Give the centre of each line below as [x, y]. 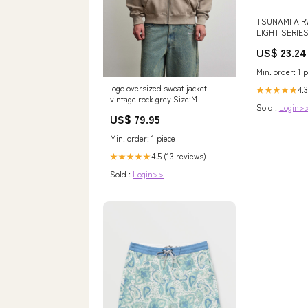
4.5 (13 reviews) [179, 155]
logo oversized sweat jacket [158, 87]
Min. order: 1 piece [143, 137]
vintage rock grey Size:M [154, 98]
